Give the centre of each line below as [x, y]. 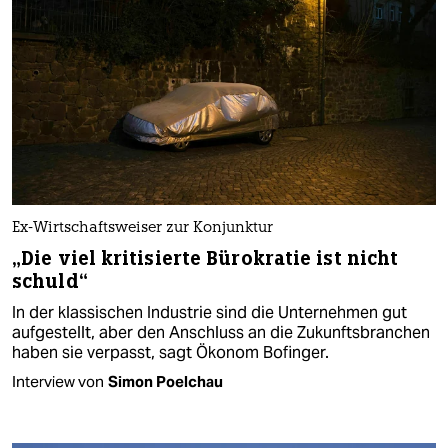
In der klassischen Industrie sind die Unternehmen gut [209, 312]
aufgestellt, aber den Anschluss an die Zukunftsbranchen [221, 332]
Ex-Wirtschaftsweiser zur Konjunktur [142, 228]
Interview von [58, 381]
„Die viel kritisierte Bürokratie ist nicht [205, 258]
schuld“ [50, 281]
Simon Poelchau [165, 381]
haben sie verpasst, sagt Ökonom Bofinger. [170, 352]
